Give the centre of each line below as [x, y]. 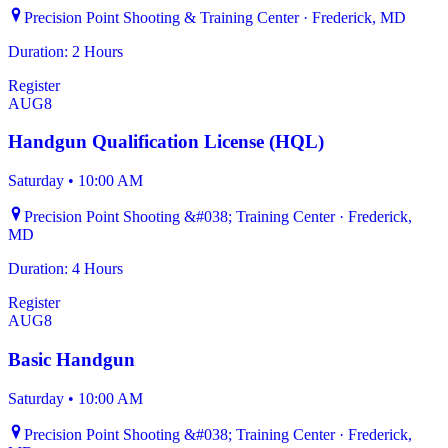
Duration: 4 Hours [65, 269]
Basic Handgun [71, 359]
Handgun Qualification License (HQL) [166, 142]
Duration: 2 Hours [65, 51]
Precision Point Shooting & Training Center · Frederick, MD [215, 17]
